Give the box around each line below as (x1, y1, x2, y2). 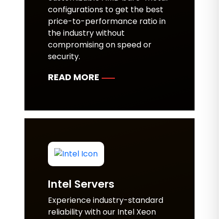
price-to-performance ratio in (48, 16, 166, 27)
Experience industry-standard (48, 195, 163, 206)
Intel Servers (48, 176, 114, 192)
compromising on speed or (48, 39, 152, 50)
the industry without (48, 27, 125, 39)
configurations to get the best (48, 4, 163, 15)
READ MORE (48, 71, 99, 83)
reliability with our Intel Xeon (48, 206, 156, 218)
